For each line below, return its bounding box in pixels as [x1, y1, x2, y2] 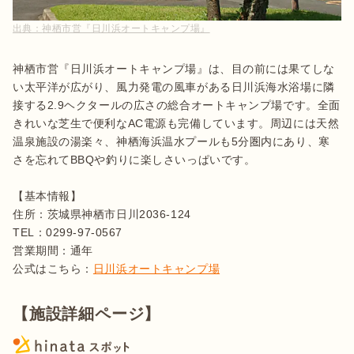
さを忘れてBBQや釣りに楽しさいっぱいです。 [13, 153, 256, 166]
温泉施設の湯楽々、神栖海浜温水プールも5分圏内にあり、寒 [13, 134, 330, 148]
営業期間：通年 [13, 243, 93, 257]
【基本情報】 [13, 189, 82, 202]
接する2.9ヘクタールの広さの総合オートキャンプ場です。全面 [13, 98, 341, 111]
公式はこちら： [13, 262, 93, 275]
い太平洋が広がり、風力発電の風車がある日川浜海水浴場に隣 [13, 80, 335, 93]
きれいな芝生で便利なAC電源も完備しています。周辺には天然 [13, 116, 340, 130]
